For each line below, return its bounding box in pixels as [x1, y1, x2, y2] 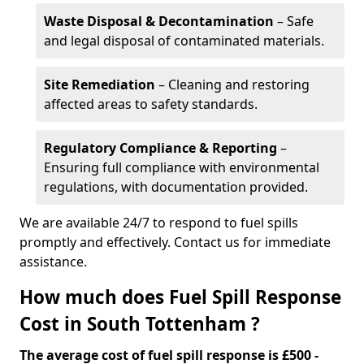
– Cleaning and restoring [155, 76, 310, 93]
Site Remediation [44, 76, 155, 93]
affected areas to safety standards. [44, 95, 258, 113]
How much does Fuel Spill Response [19, 284, 341, 310]
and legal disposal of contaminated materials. [44, 32, 324, 50]
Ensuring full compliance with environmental [44, 158, 319, 176]
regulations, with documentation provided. [44, 178, 308, 196]
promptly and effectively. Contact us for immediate [19, 233, 331, 251]
